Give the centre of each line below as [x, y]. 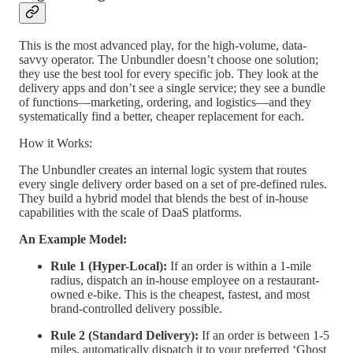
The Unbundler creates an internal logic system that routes [163, 170]
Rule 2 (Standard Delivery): [124, 336]
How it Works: [56, 143]
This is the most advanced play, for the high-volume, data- [163, 46]
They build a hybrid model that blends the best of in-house [163, 199]
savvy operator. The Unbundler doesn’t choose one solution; [169, 60]
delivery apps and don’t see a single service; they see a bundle [172, 88]
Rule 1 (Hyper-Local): [109, 266]
